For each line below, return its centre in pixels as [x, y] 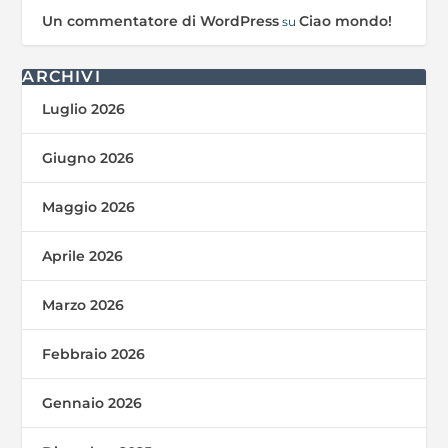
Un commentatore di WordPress [161, 21]
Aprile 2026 [83, 256]
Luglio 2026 [84, 109]
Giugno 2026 [88, 158]
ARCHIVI [61, 76]
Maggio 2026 [89, 207]
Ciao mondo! [346, 21]
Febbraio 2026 [94, 354]
